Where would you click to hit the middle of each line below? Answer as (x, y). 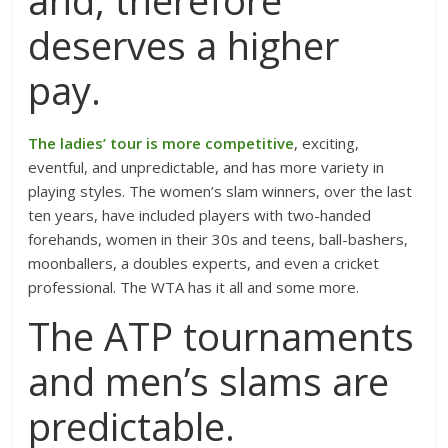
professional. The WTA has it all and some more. (196, 287)
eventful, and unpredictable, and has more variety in (206, 167)
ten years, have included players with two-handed (200, 215)
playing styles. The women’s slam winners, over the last (220, 191)
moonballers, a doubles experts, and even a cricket (204, 263)
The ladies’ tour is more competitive (161, 143)
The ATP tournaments (221, 336)
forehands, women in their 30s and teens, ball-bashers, (218, 239)
